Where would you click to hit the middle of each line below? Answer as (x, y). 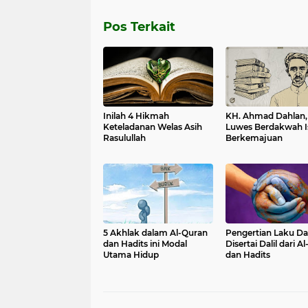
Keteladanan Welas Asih (153, 127)
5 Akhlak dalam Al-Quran (155, 233)
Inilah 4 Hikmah (136, 116)
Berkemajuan (254, 138)
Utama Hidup (131, 255)
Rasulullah (124, 138)
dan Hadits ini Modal (145, 244)
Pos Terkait (139, 27)
